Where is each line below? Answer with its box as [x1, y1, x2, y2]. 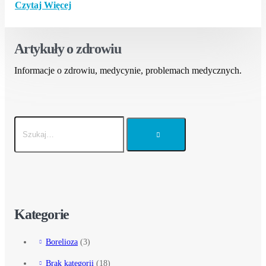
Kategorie [14, 207, 69, 223]
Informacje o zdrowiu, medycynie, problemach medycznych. [14, 65, 242, 76]
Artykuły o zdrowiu [14, 41, 121, 57]
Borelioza [46, 237, 78, 247]
